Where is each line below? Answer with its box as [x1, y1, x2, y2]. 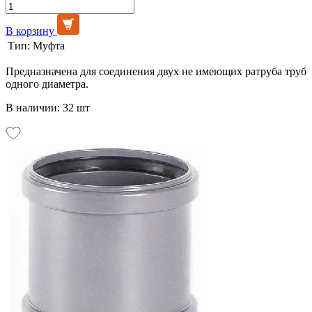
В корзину [6, 24, 54, 37]
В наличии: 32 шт [6, 101, 90, 114]
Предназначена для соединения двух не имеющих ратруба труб [6, 65, 306, 77]
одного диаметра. [6, 77, 88, 90]
